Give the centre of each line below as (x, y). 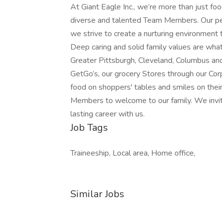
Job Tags (89, 128)
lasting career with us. (108, 114)
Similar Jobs (97, 194)
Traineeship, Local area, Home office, (133, 153)
